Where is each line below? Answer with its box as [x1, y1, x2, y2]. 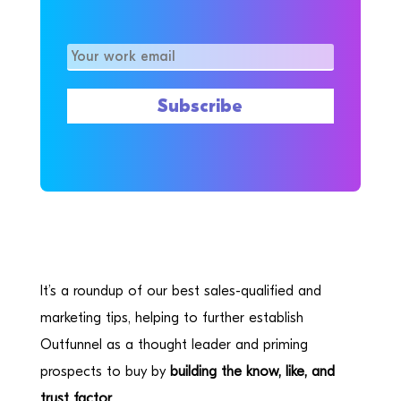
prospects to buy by [39, 363, 170, 380]
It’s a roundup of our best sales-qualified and [39, 282, 321, 299]
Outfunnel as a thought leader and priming [39, 336, 308, 353]
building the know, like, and [169, 363, 335, 380]
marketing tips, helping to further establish [39, 309, 303, 326]
